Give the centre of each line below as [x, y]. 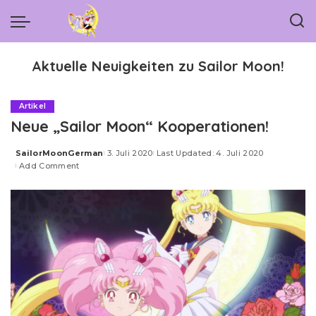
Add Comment [49, 166]
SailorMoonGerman [60, 153]
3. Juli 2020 [130, 153]
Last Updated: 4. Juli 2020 [210, 153]
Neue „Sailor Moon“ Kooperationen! [140, 126]
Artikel [33, 106]
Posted [32, 158]
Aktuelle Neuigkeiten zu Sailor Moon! [158, 66]
